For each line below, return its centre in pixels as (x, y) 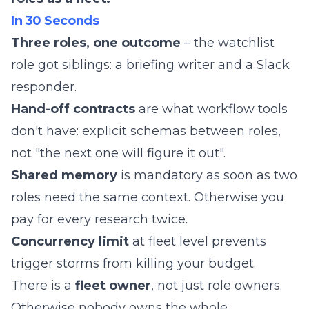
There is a (43, 286)
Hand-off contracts (73, 109)
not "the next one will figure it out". (118, 153)
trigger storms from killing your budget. (133, 263)
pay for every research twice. (99, 219)
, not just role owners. (217, 286)
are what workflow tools (211, 109)
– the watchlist (228, 43)
